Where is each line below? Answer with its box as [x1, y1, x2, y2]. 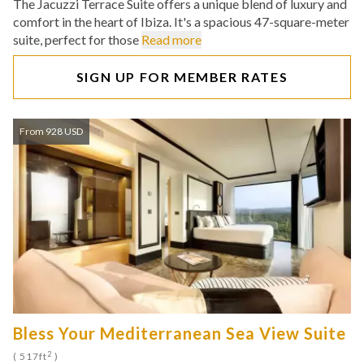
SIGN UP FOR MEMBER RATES [76, 69, 288, 84]
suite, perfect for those [13, 32, 141, 47]
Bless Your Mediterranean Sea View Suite [13, 323, 346, 343]
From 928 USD [19, 125, 83, 137]
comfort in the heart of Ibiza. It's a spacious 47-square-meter [13, 14, 349, 29]
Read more [141, 32, 201, 47]
